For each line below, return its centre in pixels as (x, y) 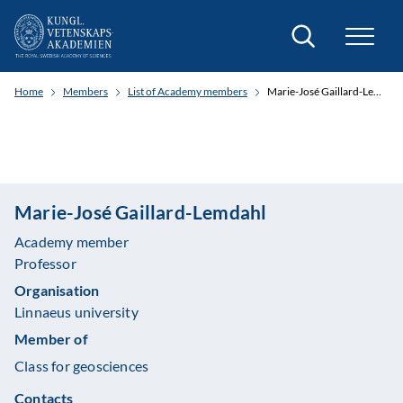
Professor (45, 263)
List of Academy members (188, 91)
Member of (51, 339)
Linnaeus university (76, 312)
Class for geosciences (82, 366)
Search (309, 28)
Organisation (57, 290)
